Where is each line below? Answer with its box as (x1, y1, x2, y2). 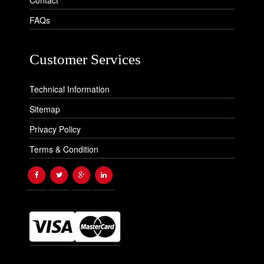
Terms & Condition (29, 143, 98, 156)
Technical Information (29, 83, 110, 95)
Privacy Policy (29, 123, 81, 136)
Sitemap (29, 103, 60, 115)
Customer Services (29, 51, 141, 68)
